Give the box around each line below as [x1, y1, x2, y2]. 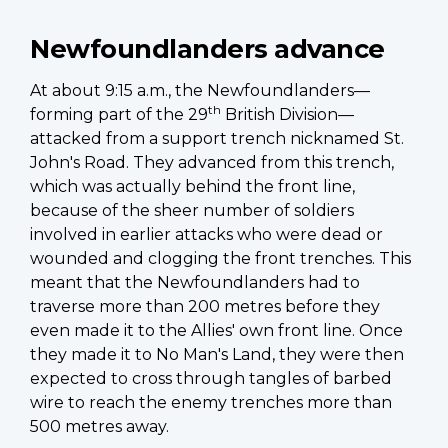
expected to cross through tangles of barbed [30, 369, 392, 389]
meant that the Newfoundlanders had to [30, 273, 360, 293]
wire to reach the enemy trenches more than [30, 393, 392, 413]
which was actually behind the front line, [30, 177, 355, 197]
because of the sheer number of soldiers [30, 201, 354, 221]
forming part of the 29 [30, 105, 208, 125]
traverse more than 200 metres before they [30, 297, 380, 317]
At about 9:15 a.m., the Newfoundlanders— [30, 81, 370, 101]
